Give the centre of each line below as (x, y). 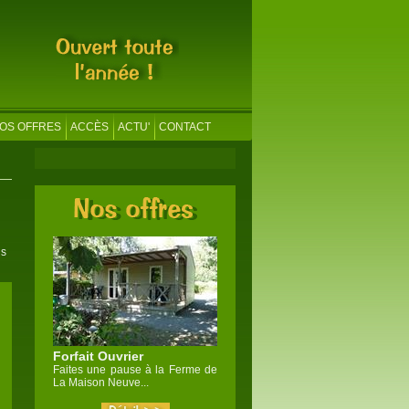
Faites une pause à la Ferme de (135, 370)
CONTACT (185, 127)
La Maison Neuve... (101, 383)
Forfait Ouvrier (98, 356)
